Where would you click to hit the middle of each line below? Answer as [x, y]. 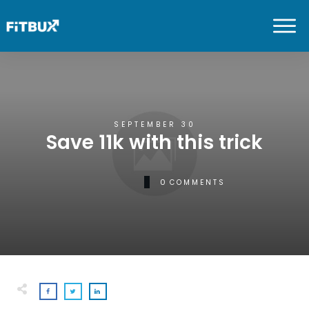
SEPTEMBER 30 [154, 124]
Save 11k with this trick [154, 142]
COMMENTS [197, 182]
